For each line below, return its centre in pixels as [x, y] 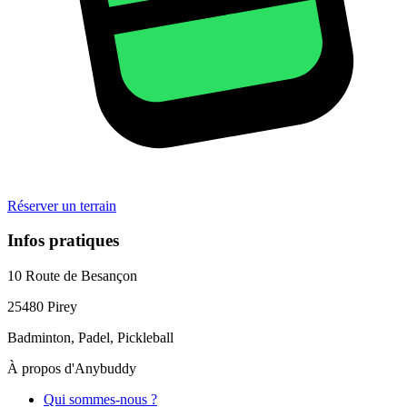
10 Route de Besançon [72, 276]
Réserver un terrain [62, 205]
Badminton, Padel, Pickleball [90, 338]
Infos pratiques [63, 241]
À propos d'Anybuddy [72, 368]
